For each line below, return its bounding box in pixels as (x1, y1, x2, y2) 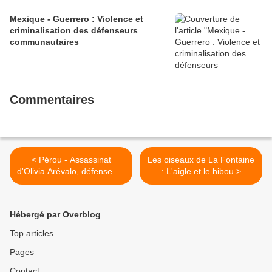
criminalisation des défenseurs (10, 25, 138, 36)
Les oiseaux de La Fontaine (148, 155, 254, 165)
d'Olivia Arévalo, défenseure (17, 166, 125, 177)
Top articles (10, 228, 53, 239)
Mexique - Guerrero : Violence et (10, 14, 143, 24)
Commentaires (10, 93, 94, 107)
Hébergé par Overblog (10, 209, 101, 220)
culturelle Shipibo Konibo (24, 178, 118, 188)
